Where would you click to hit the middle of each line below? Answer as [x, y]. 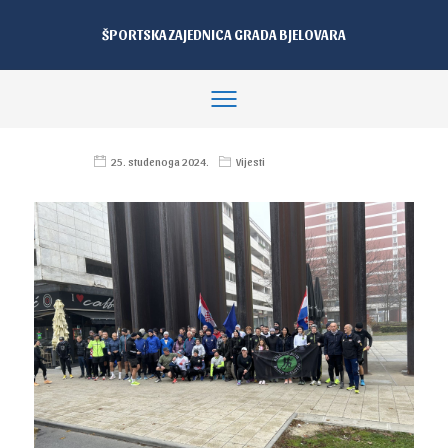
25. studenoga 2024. [160, 161]
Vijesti [251, 161]
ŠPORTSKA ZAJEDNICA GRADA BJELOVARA [224, 34]
